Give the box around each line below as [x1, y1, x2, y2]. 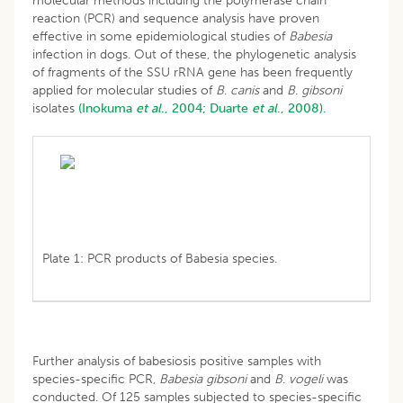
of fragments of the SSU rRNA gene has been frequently [32, 64, 353, 80]
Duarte [210, 100, 252, 116]
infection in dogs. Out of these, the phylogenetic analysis [32, 46, 356, 62]
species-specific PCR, [32, 371, 159, 387]
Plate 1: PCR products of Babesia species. [42, 250, 277, 266]
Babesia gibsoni [159, 371, 250, 387]
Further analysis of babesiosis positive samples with [32, 353, 321, 369]
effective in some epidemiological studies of [32, 28, 289, 44]
